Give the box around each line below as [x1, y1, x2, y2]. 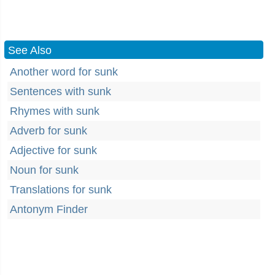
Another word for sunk [10, 66, 118, 78]
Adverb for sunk [10, 125, 87, 137]
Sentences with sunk [10, 85, 111, 98]
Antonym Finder [10, 203, 88, 215]
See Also [8, 44, 52, 56]
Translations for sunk [10, 184, 112, 196]
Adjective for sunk [10, 144, 97, 157]
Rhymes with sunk [10, 105, 99, 117]
